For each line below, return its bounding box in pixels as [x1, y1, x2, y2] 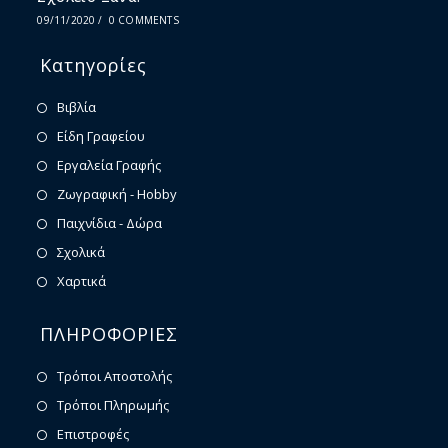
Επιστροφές [57, 425, 130, 444]
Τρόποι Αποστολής [57, 367, 173, 386]
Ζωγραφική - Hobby [57, 185, 178, 204]
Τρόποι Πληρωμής [57, 396, 170, 415]
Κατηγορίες [40, 53, 148, 78]
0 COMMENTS [108, 13, 179, 28]
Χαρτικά [57, 272, 107, 291]
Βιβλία [57, 98, 97, 117]
